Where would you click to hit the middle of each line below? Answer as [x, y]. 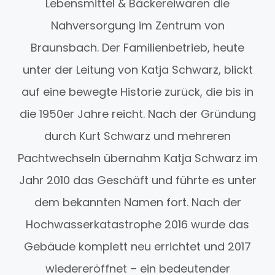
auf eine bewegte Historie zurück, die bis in [137, 92]
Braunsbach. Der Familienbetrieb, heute [137, 48]
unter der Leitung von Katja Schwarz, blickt [137, 70]
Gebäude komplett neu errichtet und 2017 [137, 247]
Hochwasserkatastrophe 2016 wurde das [137, 225]
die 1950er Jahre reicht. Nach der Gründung [137, 114]
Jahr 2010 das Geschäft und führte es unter [137, 180]
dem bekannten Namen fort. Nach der [137, 203]
